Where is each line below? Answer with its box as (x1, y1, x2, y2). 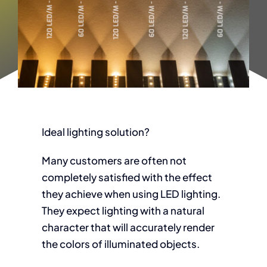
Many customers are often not (41, 154, 187, 167)
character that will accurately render (41, 221, 215, 234)
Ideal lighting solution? (41, 125, 150, 138)
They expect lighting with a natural (41, 204, 204, 217)
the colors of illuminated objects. (41, 237, 200, 250)
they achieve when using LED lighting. (41, 187, 221, 200)
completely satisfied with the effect (41, 170, 212, 184)
